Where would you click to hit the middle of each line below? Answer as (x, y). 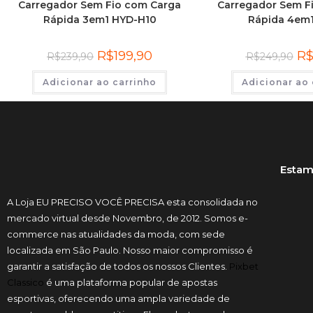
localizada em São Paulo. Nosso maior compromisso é (130, 250)
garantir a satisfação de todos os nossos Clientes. (118, 266)
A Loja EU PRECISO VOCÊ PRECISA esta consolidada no (132, 202)
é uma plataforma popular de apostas (131, 282)
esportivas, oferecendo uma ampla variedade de (118, 298)
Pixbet (244, 266)
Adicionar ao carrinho (100, 82)
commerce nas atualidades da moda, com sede (116, 234)
